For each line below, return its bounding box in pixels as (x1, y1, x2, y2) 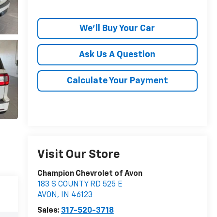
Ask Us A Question (79, 50, 156, 59)
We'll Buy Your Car (79, 24, 155, 33)
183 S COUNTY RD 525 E (37, 181, 122, 189)
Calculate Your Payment (66, 76, 168, 85)
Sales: (37, 207, 61, 215)
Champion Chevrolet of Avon (37, 170, 142, 178)
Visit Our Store (37, 149, 120, 161)
